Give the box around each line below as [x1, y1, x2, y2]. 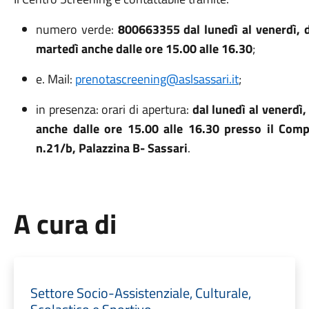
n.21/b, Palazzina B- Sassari [35, 139, 188, 157]
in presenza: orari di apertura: [35, 100, 192, 119]
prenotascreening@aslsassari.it [74, 70, 239, 88]
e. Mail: [35, 70, 75, 88]
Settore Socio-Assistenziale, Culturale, [30, 282, 251, 303]
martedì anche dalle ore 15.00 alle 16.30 [35, 39, 252, 58]
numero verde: [35, 20, 118, 39]
